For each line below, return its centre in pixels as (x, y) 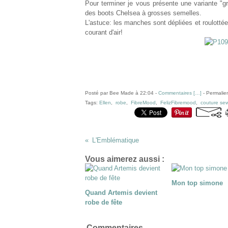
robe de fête (104, 202)
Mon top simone (197, 183)
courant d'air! (104, 32)
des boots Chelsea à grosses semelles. (143, 13)
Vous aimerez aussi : (125, 159)
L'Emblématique (115, 140)
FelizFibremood (178, 103)
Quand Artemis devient (121, 193)
